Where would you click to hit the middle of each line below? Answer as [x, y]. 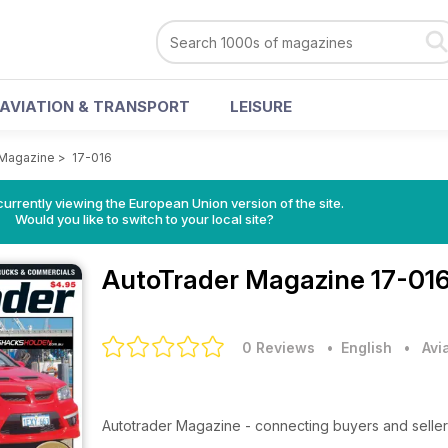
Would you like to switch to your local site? [144, 219]
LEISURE [261, 106]
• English [355, 347]
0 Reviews [278, 347]
